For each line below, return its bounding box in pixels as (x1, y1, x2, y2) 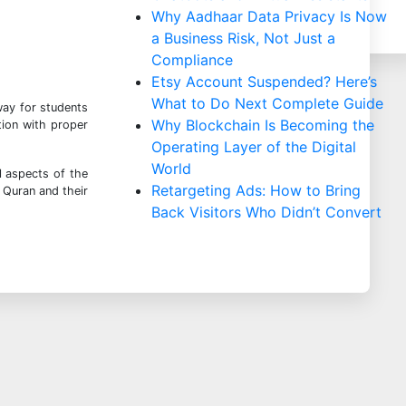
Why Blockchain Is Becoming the (151, 116, 374, 135)
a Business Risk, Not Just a (151, 29, 335, 48)
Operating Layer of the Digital (151, 138, 356, 157)
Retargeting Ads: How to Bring (151, 181, 361, 200)
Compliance (151, 51, 233, 70)
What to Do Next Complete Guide (151, 94, 383, 113)
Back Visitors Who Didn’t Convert (151, 203, 382, 222)
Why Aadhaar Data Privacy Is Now (151, 7, 387, 26)
